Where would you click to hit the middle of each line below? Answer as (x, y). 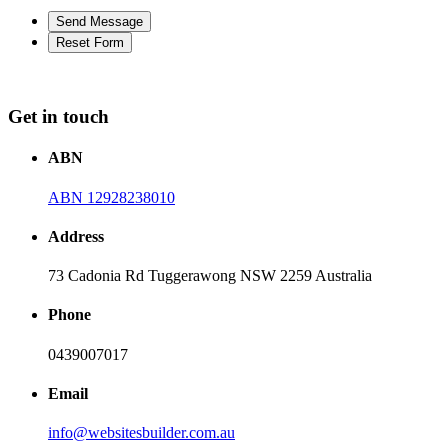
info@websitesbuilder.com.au (141, 433)
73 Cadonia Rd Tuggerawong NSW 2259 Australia (210, 276)
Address (76, 236)
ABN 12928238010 (111, 197)
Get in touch (58, 116)
